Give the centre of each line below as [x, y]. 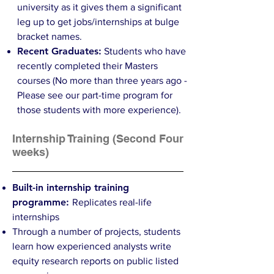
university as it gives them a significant [99, 7]
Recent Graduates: [59, 51]
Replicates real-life [112, 202]
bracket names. [51, 36]
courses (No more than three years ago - [102, 80]
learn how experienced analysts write [92, 246]
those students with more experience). [99, 110]
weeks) [31, 152]
